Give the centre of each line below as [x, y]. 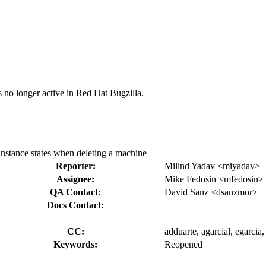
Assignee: [75, 179]
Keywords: [75, 244]
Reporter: [75, 166]
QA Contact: [75, 192]
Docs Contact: [75, 205]
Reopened [183, 244]
